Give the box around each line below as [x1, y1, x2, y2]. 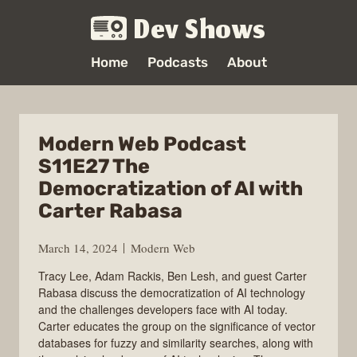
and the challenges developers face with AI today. [38, 300, 288, 317]
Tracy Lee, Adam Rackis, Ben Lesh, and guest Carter [38, 267, 307, 284]
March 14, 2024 [38, 239, 118, 256]
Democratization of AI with [38, 177, 303, 200]
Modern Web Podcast [38, 132, 246, 155]
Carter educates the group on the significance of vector [38, 317, 316, 334]
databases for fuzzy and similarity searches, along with [38, 334, 313, 351]
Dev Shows [134, 9, 266, 57]
